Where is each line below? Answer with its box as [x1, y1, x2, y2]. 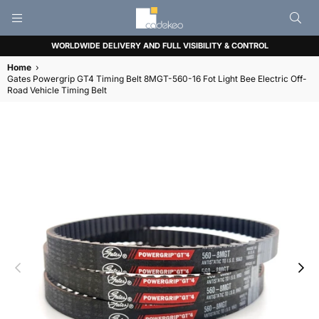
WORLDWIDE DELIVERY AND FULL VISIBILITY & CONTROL [51, 41, 268, 51]
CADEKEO [159, 26, 227, 43]
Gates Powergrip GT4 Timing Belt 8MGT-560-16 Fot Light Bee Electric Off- [7, 73, 307, 84]
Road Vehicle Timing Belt [7, 85, 107, 95]
